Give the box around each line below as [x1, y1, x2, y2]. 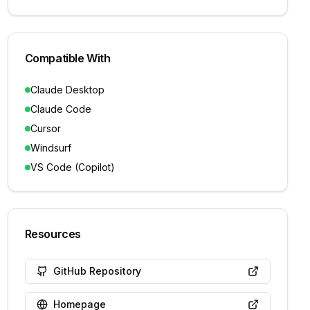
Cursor [30, 122, 61, 134]
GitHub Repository [53, 265, 141, 277]
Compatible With [24, 51, 111, 65]
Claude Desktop [30, 84, 104, 95]
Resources [24, 227, 82, 241]
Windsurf [30, 142, 71, 154]
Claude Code [30, 103, 91, 115]
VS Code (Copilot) [30, 161, 115, 173]
